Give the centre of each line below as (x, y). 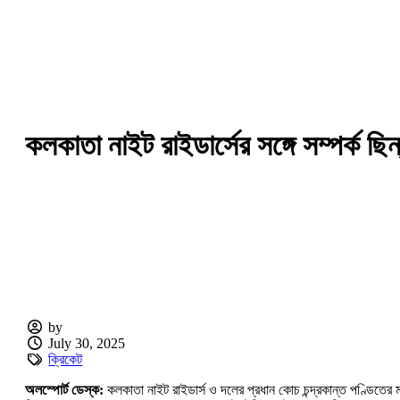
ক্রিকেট (66, 359)
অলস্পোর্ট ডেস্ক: (64, 389)
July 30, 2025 (87, 343)
